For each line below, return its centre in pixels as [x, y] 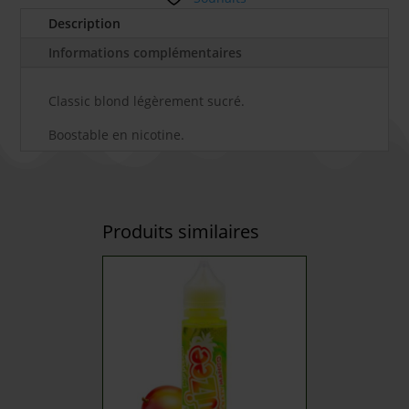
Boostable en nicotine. [117, 135]
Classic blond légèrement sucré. [147, 101]
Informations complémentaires [146, 52]
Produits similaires [181, 231]
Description [85, 23]
